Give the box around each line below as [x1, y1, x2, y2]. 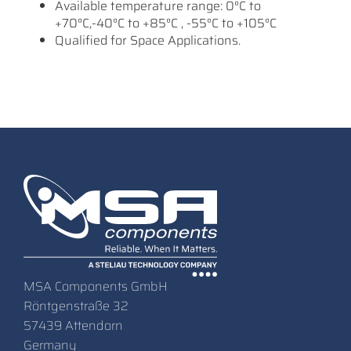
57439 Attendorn [24, 315, 123, 335]
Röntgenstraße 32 [24, 295, 128, 316]
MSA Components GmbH [24, 276, 168, 296]
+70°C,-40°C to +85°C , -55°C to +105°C [55, 13, 277, 33]
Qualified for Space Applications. [55, 30, 241, 50]
